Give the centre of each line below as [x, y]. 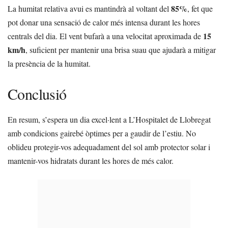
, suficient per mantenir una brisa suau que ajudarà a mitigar [121, 50]
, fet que [200, 9]
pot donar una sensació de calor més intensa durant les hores [104, 22]
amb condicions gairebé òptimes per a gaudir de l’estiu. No [102, 133]
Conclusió [37, 94]
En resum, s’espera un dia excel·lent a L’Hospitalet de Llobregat [109, 120]
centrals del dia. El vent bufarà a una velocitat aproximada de [105, 36]
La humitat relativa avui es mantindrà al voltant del [89, 9]
